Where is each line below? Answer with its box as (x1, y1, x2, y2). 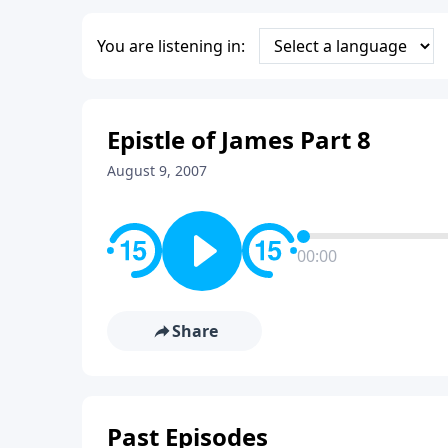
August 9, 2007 (107, 160, 207, 180)
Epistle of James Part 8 (107, 122, 371, 156)
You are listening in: (97, 34, 245, 57)
